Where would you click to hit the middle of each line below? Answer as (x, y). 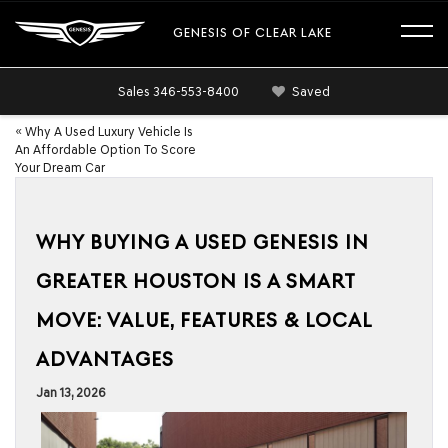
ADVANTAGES (105, 359)
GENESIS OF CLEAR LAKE (252, 32)
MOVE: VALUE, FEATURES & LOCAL (204, 320)
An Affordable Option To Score (105, 149)
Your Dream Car (60, 167)
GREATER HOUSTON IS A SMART (195, 281)
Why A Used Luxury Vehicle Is (109, 131)
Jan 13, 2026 (71, 392)
